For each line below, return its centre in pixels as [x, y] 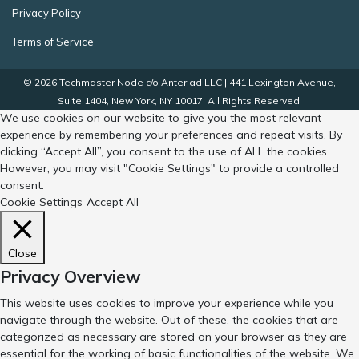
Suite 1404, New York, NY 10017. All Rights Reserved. [179, 101]
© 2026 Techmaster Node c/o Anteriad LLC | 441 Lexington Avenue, [179, 82]
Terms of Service [53, 42]
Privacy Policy [46, 13]
